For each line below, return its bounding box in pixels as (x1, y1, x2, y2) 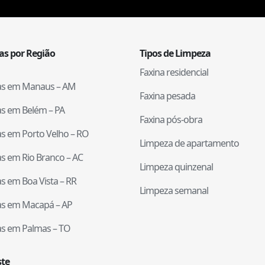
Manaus (22, 79, 54, 93)
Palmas (22, 221, 51, 235)
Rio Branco (22, 150, 64, 164)
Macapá (22, 198, 54, 211)
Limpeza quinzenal (140, 160, 213, 173)
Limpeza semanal (140, 183, 208, 197)
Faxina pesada (140, 89, 195, 102)
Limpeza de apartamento (140, 136, 239, 150)
